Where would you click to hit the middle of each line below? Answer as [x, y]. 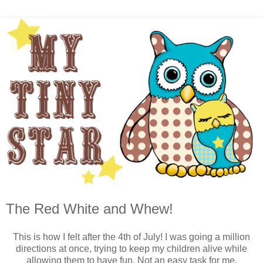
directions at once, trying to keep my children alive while [131, 248]
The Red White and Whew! [90, 208]
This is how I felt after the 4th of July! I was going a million [131, 237]
